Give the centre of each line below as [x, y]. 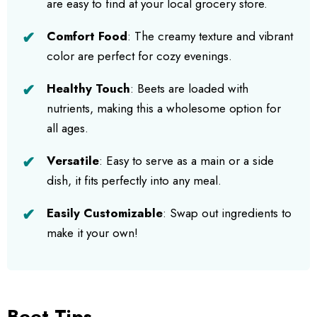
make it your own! [92, 232]
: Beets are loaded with [189, 88]
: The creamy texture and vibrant [210, 36]
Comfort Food [87, 36]
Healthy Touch [88, 88]
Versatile [73, 160]
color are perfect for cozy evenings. [139, 56]
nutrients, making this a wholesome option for [164, 108]
